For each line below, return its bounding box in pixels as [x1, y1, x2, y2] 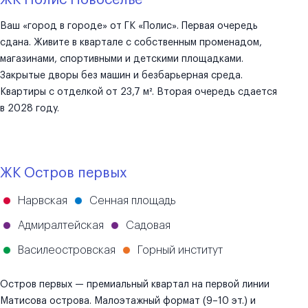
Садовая [126, 220, 170, 231]
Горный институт [137, 245, 223, 256]
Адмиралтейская [18, 220, 104, 231]
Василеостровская [18, 245, 115, 256]
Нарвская [18, 195, 67, 206]
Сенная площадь [89, 195, 175, 206]
